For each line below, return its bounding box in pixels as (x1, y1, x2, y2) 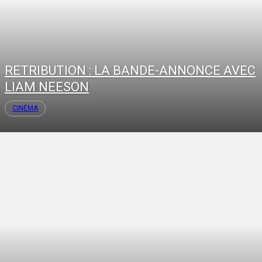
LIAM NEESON (5, 80, 89, 95)
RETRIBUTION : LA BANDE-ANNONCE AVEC (5, 63, 256, 78)
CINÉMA (12, 104, 38, 113)
